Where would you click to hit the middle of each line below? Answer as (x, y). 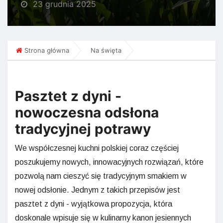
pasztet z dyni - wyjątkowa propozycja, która (94, 204)
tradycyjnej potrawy (83, 129)
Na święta (106, 50)
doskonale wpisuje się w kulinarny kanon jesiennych (103, 218)
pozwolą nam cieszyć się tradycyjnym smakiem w (101, 176)
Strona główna (47, 50)
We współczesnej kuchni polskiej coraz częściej (97, 148)
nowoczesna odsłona (87, 112)
